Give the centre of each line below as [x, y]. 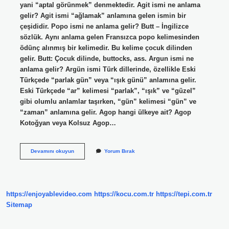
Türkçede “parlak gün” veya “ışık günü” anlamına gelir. [108, 80]
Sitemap [19, 205]
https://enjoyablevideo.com [49, 194]
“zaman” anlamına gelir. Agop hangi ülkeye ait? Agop [105, 112]
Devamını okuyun [52, 151]
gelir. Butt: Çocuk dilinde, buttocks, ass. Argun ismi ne [107, 58]
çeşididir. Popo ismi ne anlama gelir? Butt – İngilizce [104, 26]
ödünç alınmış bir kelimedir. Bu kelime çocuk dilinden [106, 48]
